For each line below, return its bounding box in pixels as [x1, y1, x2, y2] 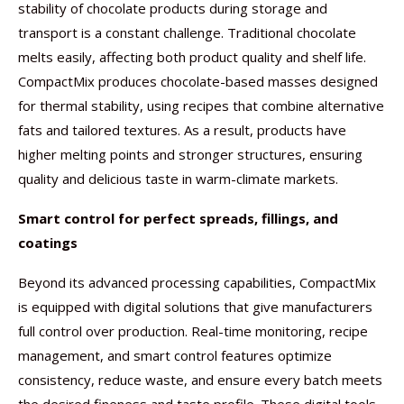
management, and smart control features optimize [18, 346, 332, 364]
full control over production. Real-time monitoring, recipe [18, 322, 368, 340]
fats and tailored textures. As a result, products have [18, 121, 346, 139]
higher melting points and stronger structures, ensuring [18, 145, 363, 163]
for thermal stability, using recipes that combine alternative [18, 96, 384, 115]
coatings [18, 234, 78, 252]
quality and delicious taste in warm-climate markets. [18, 170, 338, 188]
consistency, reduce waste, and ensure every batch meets [18, 371, 382, 389]
